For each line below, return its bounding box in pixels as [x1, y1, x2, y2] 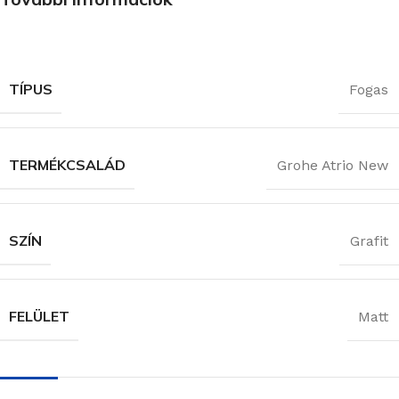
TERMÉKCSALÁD [9, 156, 126, 175]
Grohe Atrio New [277, 156, 388, 174]
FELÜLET [9, 307, 69, 326]
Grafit [350, 232, 388, 249]
